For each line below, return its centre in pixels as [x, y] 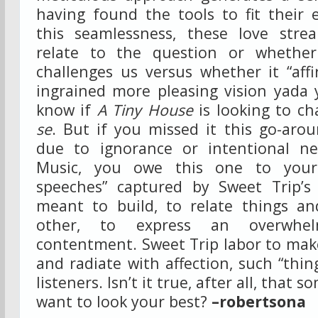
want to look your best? [124, 301]
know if [67, 110]
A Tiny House [145, 110]
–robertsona [259, 301]
